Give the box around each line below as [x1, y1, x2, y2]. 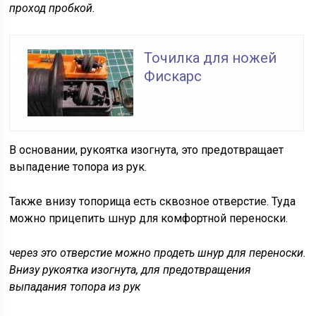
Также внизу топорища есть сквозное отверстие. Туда [9, 195, 296, 209]
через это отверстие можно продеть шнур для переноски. [9, 246, 307, 260]
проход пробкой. [9, 1, 99, 16]
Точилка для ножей [144, 49, 277, 67]
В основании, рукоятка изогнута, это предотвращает [9, 143, 284, 157]
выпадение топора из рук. [9, 160, 150, 174]
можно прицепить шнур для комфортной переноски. [9, 212, 288, 226]
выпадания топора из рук [9, 280, 141, 294]
